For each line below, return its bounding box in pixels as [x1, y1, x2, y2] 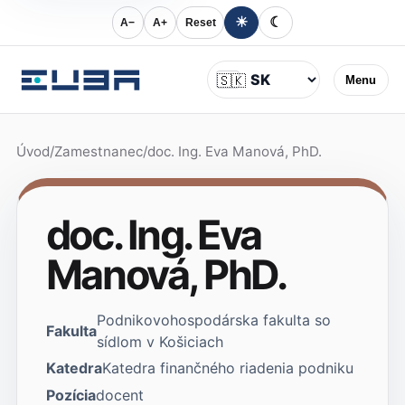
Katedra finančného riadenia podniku [101, 359, 353, 378]
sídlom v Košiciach [96, 332, 223, 351]
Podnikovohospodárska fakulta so [96, 310, 331, 329]
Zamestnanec [53, 143, 143, 161]
